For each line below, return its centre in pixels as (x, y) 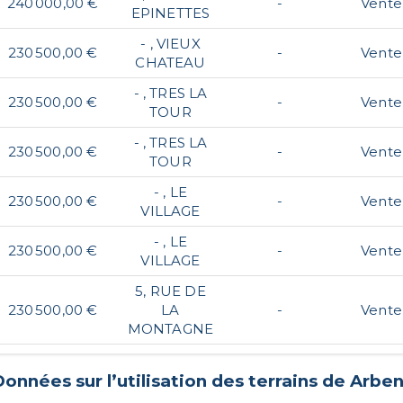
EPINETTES (170, 13)
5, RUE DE (170, 291)
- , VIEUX (170, 43)
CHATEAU (170, 62)
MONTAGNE (170, 328)
